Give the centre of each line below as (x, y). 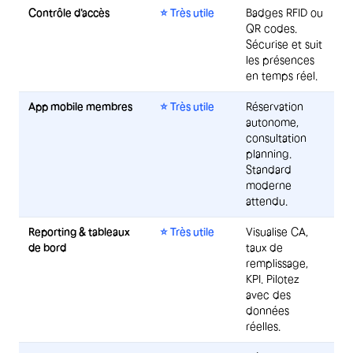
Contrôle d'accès (69, 13)
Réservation (275, 106)
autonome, (272, 122)
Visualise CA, (277, 232)
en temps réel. (282, 76)
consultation (276, 138)
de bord (47, 247)
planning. (269, 154)
